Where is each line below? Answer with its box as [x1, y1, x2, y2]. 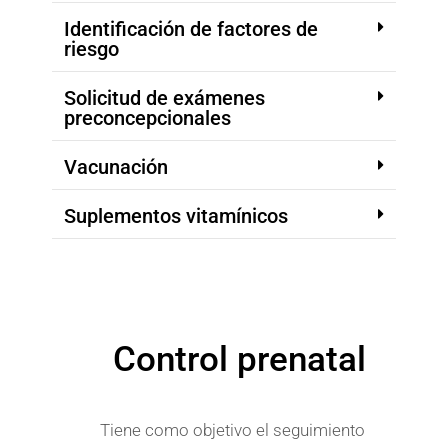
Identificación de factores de [64, 16, 318, 41]
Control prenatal [113, 338, 366, 380]
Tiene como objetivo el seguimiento [99, 419, 365, 440]
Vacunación [64, 154, 168, 179]
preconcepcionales [64, 105, 231, 130]
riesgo [64, 36, 119, 61]
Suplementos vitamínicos [64, 203, 288, 228]
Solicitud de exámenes [64, 85, 265, 110]
